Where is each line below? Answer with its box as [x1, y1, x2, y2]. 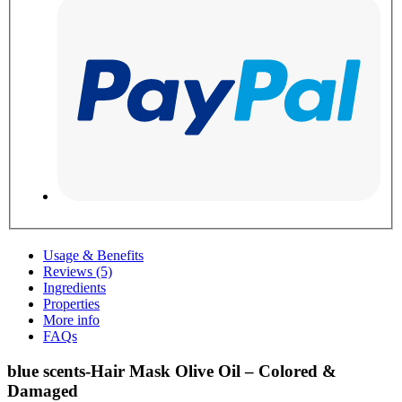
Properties [43, 296, 100, 312]
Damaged [7, 380, 78, 400]
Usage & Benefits [43, 248, 144, 264]
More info [43, 312, 100, 328]
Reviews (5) [43, 264, 112, 280]
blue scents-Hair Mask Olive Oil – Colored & [7, 361, 336, 380]
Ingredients [43, 280, 106, 296]
